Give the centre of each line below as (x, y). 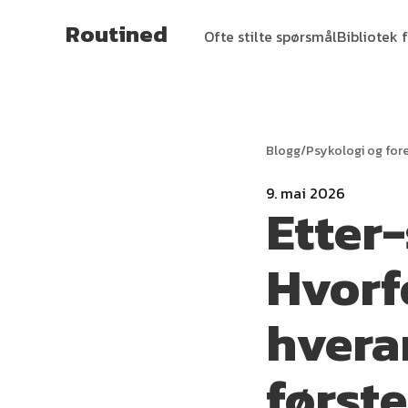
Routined (117, 34)
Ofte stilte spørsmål (270, 36)
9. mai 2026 (306, 193)
